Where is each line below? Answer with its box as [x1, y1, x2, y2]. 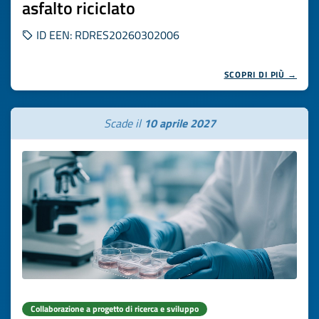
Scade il [103, 115, 144, 132]
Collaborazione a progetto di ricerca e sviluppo [31, 302, 199, 315]
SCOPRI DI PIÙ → [224, 68, 297, 81]
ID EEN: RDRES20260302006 [33, 26, 179, 43]
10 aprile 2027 [143, 115, 216, 132]
